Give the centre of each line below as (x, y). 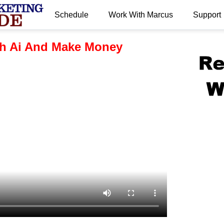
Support (207, 14)
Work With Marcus (140, 14)
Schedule (71, 14)
